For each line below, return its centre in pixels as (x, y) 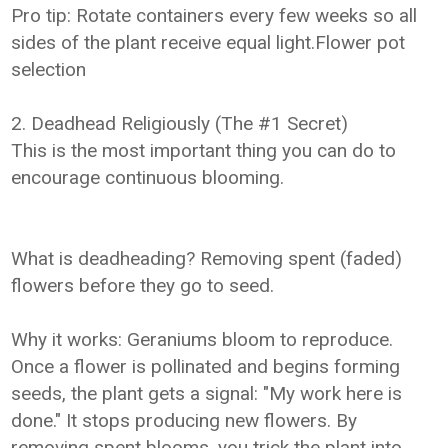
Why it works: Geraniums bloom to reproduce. (202, 339)
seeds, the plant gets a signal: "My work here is (207, 393)
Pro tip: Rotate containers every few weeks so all (214, 15)
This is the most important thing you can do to (204, 150)
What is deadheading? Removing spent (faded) (207, 258)
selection (49, 69)
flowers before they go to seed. (143, 285)
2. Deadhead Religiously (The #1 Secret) (180, 123)
